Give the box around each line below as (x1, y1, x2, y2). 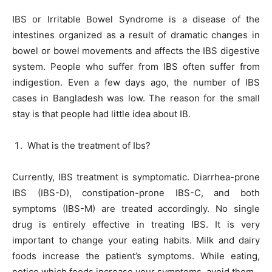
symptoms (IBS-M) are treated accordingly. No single (12, 202, 260, 214)
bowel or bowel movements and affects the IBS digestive (12, 44, 260, 56)
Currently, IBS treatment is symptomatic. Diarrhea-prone (12, 171, 260, 183)
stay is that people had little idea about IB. (12, 107, 191, 120)
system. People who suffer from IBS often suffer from (12, 60, 260, 72)
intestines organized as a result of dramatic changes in (12, 29, 260, 41)
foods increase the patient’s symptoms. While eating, (12, 250, 260, 262)
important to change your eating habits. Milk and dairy (12, 234, 260, 246)
